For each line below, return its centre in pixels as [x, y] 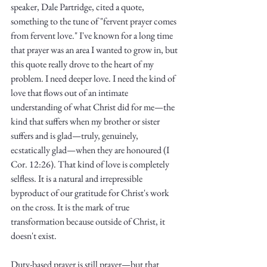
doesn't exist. [35, 236]
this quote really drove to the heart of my [83, 64]
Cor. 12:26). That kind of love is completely [91, 164]
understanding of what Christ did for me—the [94, 107]
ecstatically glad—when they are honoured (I [91, 150]
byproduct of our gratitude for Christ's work [91, 193]
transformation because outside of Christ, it [89, 221]
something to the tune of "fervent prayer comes [94, 21]
